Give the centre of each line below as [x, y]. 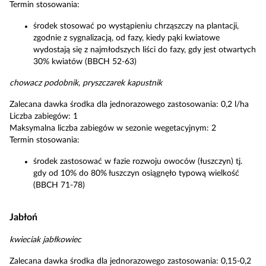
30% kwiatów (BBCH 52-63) [85, 62]
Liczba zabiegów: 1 [44, 116]
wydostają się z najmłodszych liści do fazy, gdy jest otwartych [145, 50]
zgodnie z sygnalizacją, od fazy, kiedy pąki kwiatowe [126, 38]
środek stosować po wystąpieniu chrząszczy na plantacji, [136, 26]
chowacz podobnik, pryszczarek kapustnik [86, 83]
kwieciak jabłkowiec [45, 240]
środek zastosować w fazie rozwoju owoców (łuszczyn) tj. [138, 161]
